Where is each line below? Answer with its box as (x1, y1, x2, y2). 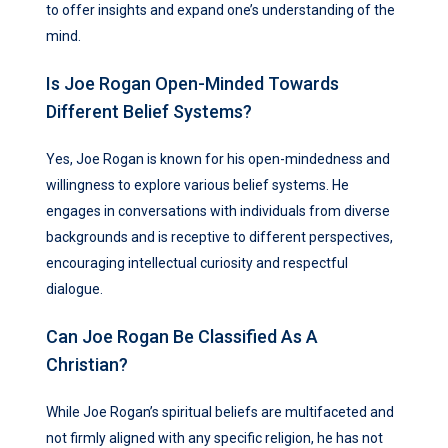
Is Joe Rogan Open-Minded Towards (46, 73, 339, 95)
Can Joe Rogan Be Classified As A (46, 326, 318, 348)
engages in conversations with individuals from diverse (46, 203, 390, 220)
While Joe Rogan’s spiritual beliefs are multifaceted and (46, 404, 394, 421)
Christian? (46, 354, 128, 376)
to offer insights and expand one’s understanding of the (46, 2, 395, 19)
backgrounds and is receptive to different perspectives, (46, 229, 393, 246)
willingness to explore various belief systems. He (46, 177, 349, 194)
